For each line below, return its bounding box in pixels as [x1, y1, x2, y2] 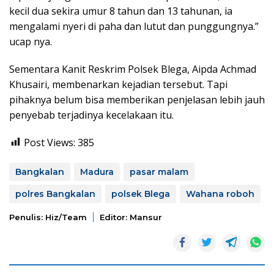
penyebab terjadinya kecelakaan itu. [9, 108, 174, 122]
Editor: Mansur [100, 212, 162, 222]
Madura [80, 166, 114, 177]
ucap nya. [9, 34, 52, 48]
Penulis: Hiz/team [9, 212, 87, 222]
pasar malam [130, 166, 188, 177]
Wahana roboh [186, 188, 254, 199]
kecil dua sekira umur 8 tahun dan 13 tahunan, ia [9, 4, 232, 18]
